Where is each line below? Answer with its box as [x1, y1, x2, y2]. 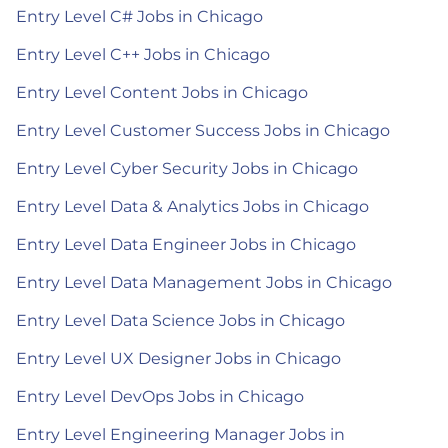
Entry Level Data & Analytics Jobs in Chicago [16, 196, 369, 216]
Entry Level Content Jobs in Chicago [16, 82, 308, 102]
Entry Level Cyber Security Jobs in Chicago [16, 158, 358, 178]
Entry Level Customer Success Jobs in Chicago [16, 120, 390, 140]
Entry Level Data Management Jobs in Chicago [16, 272, 392, 292]
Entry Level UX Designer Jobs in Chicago [16, 348, 341, 368]
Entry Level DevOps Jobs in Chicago [16, 386, 304, 406]
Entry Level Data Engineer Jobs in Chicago [16, 234, 356, 254]
